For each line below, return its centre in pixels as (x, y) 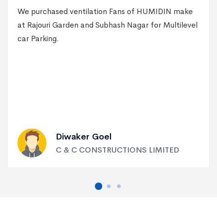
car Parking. (38, 38)
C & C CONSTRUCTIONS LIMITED (117, 150)
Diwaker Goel (84, 136)
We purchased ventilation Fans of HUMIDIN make (105, 11)
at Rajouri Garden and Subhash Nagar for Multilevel (108, 25)
